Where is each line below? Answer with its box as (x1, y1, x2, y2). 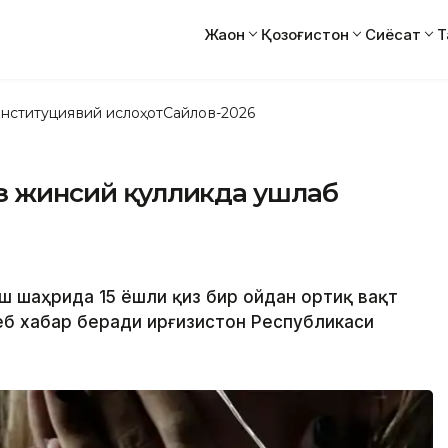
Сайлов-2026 (163, 103, 255, 122)
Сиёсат (365, 24, 421, 44)
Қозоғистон (261, 24, 349, 44)
